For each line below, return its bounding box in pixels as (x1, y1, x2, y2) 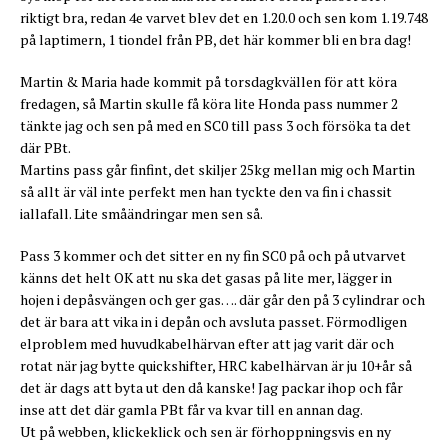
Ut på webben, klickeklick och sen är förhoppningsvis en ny (20, 422, 391, 442)
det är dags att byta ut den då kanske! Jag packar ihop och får (20, 378, 403, 398)
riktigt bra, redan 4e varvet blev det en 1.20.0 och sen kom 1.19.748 (20, 8, 428, 28)
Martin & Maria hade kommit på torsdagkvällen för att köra (20, 72, 397, 92)
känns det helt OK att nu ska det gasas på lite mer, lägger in (20, 268, 392, 288)
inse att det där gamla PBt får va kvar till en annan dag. (20, 400, 363, 420)
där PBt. (20, 138, 71, 158)
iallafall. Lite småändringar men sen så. (20, 204, 265, 224)
